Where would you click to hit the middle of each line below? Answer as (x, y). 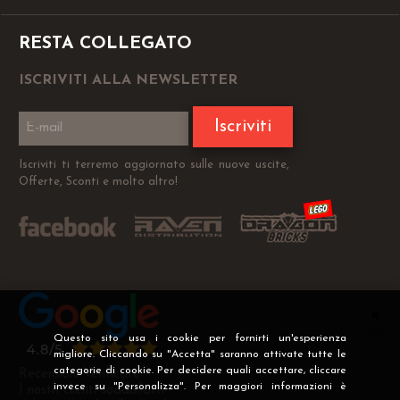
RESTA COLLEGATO (105, 44)
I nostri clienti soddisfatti (92, 391)
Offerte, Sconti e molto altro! (98, 182)
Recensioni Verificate (79, 375)
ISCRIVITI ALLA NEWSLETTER (128, 81)
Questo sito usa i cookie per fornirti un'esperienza (200, 338)
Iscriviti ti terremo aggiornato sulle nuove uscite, (154, 165)
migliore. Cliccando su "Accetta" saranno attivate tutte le (200, 354)
